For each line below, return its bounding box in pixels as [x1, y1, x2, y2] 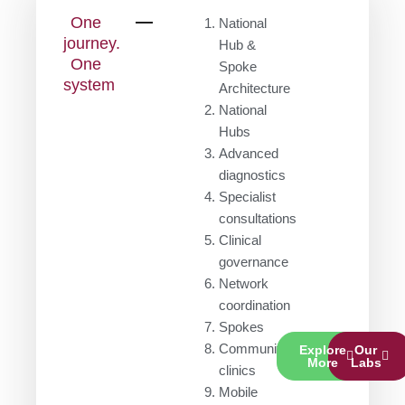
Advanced [218, 146, 278, 162]
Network [218, 277, 268, 292]
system [63, 76, 115, 95]
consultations [218, 212, 297, 227]
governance [218, 255, 288, 270]
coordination [218, 298, 290, 314]
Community [218, 342, 287, 357]
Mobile [218, 385, 258, 400]
